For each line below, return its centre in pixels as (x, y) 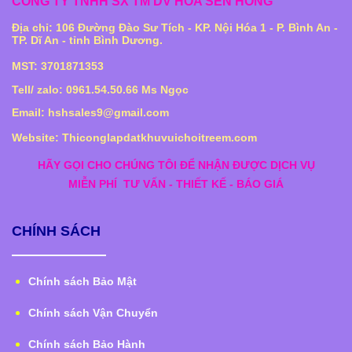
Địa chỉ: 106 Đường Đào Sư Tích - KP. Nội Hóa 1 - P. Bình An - (175, 28)
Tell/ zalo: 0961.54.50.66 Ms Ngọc (100, 89)
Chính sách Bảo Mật (82, 282)
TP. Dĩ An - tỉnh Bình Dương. (89, 40)
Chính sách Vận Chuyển (93, 312)
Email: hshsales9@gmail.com (90, 113)
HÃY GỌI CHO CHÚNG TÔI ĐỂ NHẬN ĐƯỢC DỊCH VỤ (176, 165)
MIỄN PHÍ (96, 183)
